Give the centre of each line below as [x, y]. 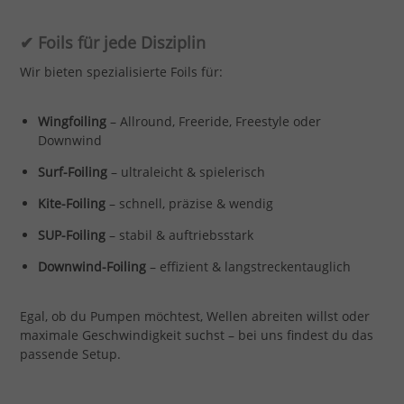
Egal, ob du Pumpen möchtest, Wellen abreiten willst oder [194, 316]
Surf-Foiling [72, 171]
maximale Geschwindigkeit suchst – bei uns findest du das [196, 335]
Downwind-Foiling [92, 266]
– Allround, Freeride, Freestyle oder [213, 121]
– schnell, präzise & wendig [189, 203]
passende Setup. [70, 353]
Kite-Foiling [71, 203]
